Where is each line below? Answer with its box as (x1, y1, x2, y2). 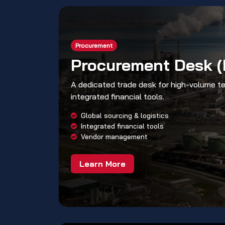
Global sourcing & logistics (81, 110, 169, 120)
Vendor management (81, 132, 148, 141)
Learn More (79, 158, 126, 169)
